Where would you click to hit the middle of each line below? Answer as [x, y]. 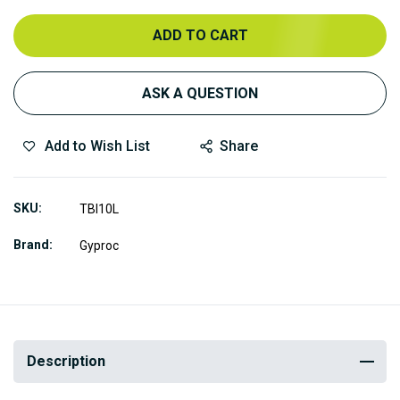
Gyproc [99, 245]
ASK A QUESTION [200, 94]
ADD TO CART [200, 36]
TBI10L [99, 208]
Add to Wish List [97, 146]
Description [66, 362]
